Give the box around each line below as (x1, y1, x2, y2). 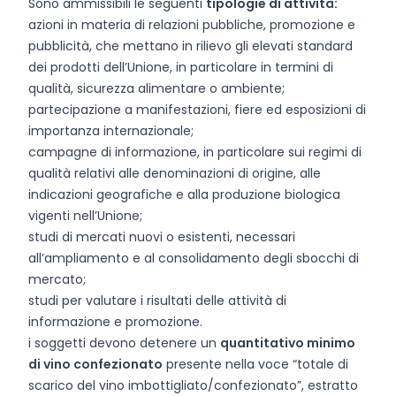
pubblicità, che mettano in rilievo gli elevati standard (28, 37, 353, 55)
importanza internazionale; (28, 122, 194, 140)
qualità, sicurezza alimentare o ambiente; (28, 80, 285, 97)
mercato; (28, 270, 86, 288)
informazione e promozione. (28, 313, 202, 331)
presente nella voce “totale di (163, 355, 348, 373)
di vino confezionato (28, 355, 163, 373)
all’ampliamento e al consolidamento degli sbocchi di (28, 249, 359, 267)
